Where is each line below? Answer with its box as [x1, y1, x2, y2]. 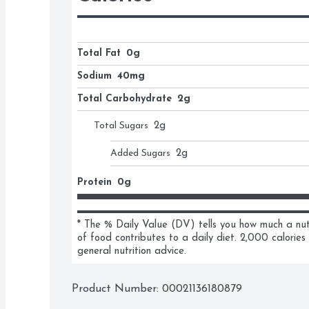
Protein [77, 177, 112, 188]
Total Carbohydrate [77, 94, 172, 105]
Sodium [77, 71, 112, 82]
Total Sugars [94, 121, 148, 132]
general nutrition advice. [77, 246, 186, 257]
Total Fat [77, 48, 121, 59]
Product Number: [72, 283, 162, 295]
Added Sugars [110, 148, 170, 159]
